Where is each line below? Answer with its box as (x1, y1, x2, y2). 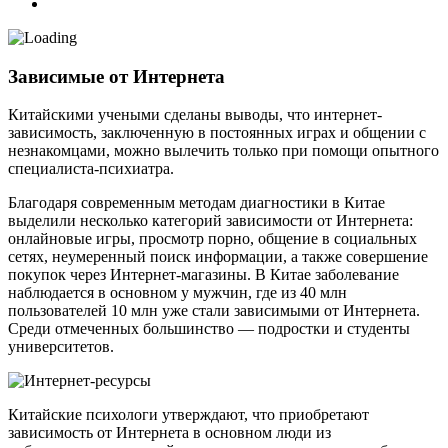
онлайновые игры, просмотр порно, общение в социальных (8, 230, 417, 248)
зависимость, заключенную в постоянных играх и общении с (8, 124, 426, 142)
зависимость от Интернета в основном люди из (8, 424, 331, 442)
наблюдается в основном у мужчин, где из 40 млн (8, 284, 347, 302)
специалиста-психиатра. (8, 160, 174, 178)
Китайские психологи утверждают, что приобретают (8, 406, 369, 424)
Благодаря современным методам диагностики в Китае (8, 194, 385, 212)
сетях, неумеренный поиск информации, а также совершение (8, 248, 428, 266)
